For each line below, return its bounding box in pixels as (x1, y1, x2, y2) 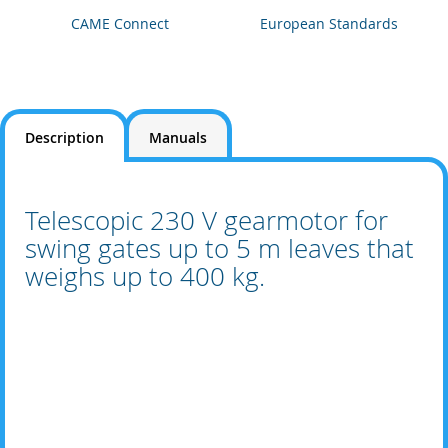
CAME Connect (70, 14, 169, 33)
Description (25, 128, 104, 147)
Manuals (149, 128, 207, 147)
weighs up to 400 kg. (25, 259, 272, 294)
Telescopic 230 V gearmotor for (25, 203, 388, 238)
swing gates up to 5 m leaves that (25, 231, 414, 266)
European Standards (259, 14, 398, 33)
